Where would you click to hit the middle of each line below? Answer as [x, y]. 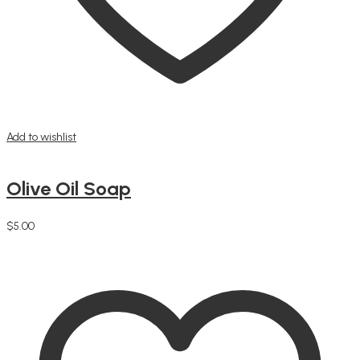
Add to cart [33, 239]
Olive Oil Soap [69, 188]
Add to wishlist [41, 137]
